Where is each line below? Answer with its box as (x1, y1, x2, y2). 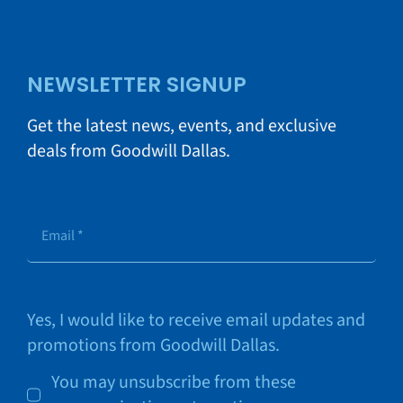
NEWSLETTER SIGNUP (26, 70, 246, 100)
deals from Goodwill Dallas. (26, 139, 230, 165)
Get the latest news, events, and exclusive (26, 113, 336, 139)
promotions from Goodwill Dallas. (26, 333, 280, 359)
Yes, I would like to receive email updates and (26, 308, 365, 334)
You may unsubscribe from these (50, 370, 296, 396)
